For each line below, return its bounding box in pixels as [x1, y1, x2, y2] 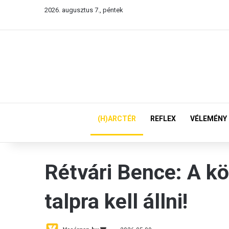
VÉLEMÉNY [190, 114, 227, 123]
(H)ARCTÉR [98, 114, 136, 123]
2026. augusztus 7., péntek [44, 6, 123, 14]
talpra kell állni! [44, 189, 188, 214]
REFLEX [150, 114, 176, 123]
